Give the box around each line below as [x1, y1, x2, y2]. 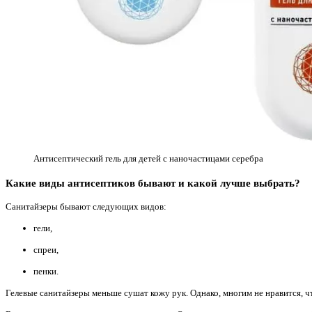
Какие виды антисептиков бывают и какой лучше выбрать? [6, 176, 300, 189]
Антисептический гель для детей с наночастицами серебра [33, 153, 263, 164]
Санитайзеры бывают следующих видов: [6, 201, 166, 212]
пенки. [33, 265, 58, 276]
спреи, [33, 244, 58, 255]
